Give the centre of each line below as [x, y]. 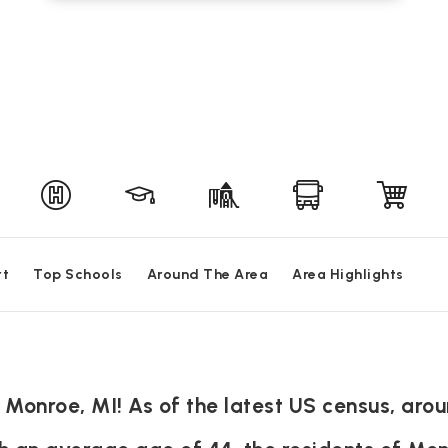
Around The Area [207, 274]
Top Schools [78, 274]
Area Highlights [348, 274]
